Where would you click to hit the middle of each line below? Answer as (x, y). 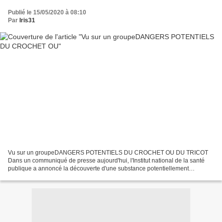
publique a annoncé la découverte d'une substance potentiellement (98, 169)
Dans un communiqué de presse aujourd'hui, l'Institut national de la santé (106, 161)
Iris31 (27, 20)
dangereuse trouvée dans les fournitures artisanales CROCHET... (96, 177)
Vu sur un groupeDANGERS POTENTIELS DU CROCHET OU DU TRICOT (108, 153)
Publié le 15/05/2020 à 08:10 (47, 12)
